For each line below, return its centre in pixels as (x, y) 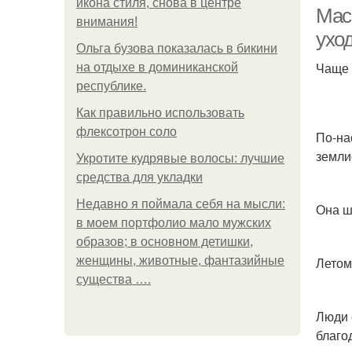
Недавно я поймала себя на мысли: (181, 204)
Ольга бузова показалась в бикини (177, 48)
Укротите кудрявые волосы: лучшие (180, 158)
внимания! (107, 22)
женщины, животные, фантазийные (180, 260)
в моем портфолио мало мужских (174, 223)
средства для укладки (139, 177)
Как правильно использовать (160, 113)
